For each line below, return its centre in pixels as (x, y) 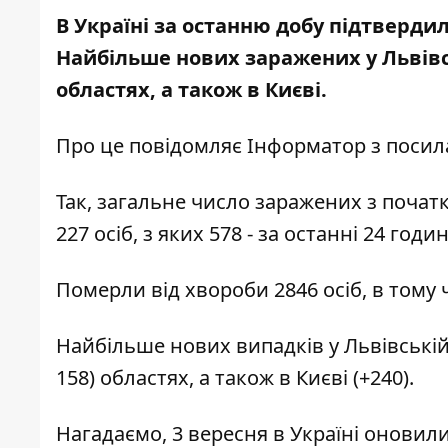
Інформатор (304, 146)
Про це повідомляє (149, 146)
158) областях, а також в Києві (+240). (235, 378)
